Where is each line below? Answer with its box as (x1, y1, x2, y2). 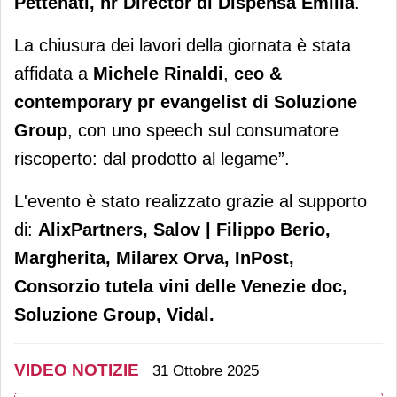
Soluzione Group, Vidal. (14, 305, 214, 325)
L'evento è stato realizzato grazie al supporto (14, 191, 367, 212)
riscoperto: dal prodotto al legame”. (14, 149, 290, 169)
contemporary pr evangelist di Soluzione (14, 92, 357, 113)
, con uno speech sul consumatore (67, 121, 339, 141)
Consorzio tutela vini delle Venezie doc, (14, 276, 347, 297)
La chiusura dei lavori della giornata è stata (14, 35, 351, 56)
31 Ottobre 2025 (152, 362, 259, 379)
